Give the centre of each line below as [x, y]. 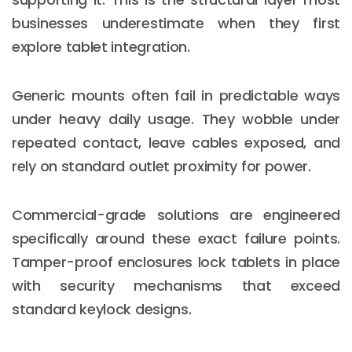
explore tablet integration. [101, 46]
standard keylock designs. [102, 309]
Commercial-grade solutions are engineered [176, 214]
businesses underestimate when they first [176, 23]
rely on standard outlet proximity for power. [161, 166]
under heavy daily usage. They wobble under [176, 119]
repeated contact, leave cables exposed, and [176, 142]
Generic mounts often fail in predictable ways [176, 95]
